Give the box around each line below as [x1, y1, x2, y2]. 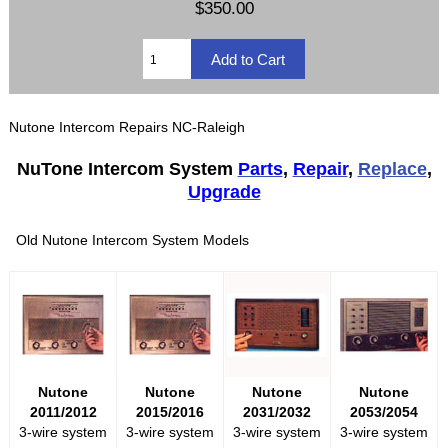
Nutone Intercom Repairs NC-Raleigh [9, 119, 246, 136]
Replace [357, 159, 427, 180]
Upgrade [187, 182, 261, 203]
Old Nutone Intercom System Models [16, 232, 250, 249]
